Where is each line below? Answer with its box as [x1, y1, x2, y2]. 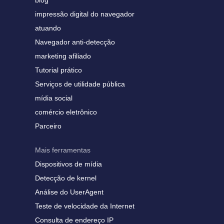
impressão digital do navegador [35, 10, 134, 18]
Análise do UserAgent [35, 188, 103, 196]
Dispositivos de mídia [35, 160, 102, 168]
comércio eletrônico [35, 108, 97, 116]
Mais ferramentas [35, 146, 90, 154]
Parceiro [35, 122, 61, 130]
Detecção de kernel [35, 174, 96, 182]
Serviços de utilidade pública [35, 80, 125, 88]
